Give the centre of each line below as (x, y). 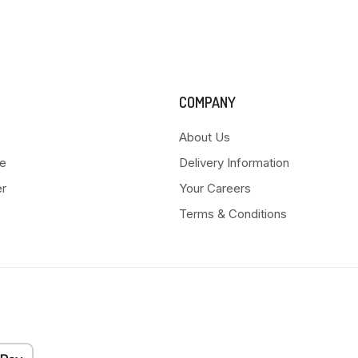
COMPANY (207, 103)
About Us (205, 137)
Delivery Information (234, 163)
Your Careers (215, 189)
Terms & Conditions (233, 214)
